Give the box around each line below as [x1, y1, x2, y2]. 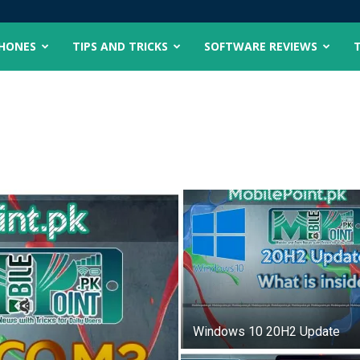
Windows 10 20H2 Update [193, 324, 340, 339]
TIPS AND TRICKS [72, 39, 169, 54]
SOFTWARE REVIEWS [204, 39, 318, 54]
